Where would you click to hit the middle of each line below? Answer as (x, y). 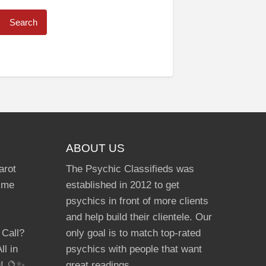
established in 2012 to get (122, 185)
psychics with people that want (134, 249)
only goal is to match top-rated (133, 233)
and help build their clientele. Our (139, 217)
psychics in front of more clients (137, 201)
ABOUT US (95, 148)
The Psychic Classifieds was (130, 169)
